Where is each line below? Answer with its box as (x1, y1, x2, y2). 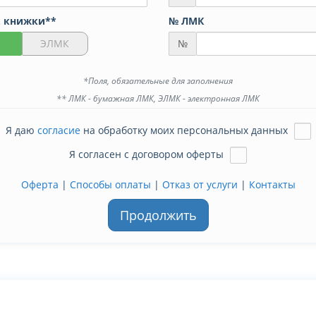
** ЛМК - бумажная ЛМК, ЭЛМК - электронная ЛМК (56, 92, 260, 104)
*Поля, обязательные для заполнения (83, 75, 233, 87)
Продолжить (119, 207, 197, 224)
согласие (37, 123, 80, 137)
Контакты (248, 178, 296, 192)
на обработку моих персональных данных (80, 123, 291, 137)
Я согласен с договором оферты (69, 147, 226, 161)
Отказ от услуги (162, 178, 238, 192)
